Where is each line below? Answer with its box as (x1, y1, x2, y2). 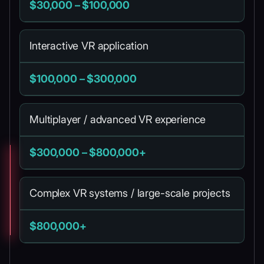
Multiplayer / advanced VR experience (29, 113, 206, 126)
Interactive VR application (29, 39, 148, 52)
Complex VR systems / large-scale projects (29, 187, 230, 199)
